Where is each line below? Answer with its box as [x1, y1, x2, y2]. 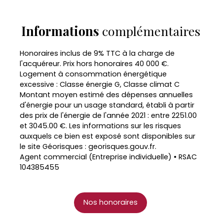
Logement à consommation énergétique [20, 69, 167, 79]
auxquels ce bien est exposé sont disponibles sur [20, 131, 195, 141]
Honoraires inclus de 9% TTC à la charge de [20, 48, 175, 58]
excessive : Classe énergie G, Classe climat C [20, 79, 180, 89]
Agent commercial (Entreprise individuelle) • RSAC [20, 151, 197, 162]
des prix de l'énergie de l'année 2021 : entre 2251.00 [20, 110, 197, 120]
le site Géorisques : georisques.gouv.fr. [20, 141, 156, 151]
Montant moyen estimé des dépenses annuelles [20, 89, 193, 100]
